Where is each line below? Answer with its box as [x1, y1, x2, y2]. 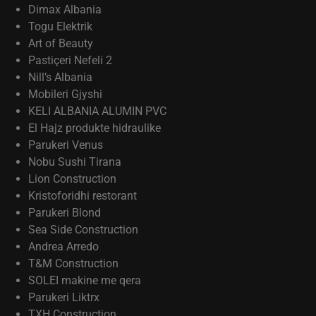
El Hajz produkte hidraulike [28, 121, 161, 135]
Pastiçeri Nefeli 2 [28, 54, 112, 67]
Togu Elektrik [28, 20, 92, 33]
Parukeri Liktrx [28, 291, 99, 304]
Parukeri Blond [28, 206, 101, 219]
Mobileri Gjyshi [28, 87, 102, 101]
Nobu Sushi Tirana [28, 155, 121, 169]
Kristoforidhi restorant [28, 189, 137, 202]
